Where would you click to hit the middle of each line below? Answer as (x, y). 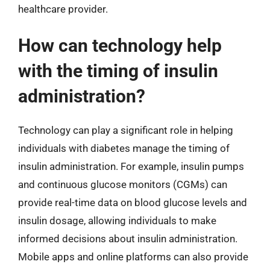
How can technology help (120, 46)
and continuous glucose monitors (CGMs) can (123, 184)
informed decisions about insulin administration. (128, 239)
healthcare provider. (63, 9)
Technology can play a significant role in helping (126, 130)
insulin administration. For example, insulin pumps (131, 166)
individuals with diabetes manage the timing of (124, 148)
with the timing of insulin (118, 71)
